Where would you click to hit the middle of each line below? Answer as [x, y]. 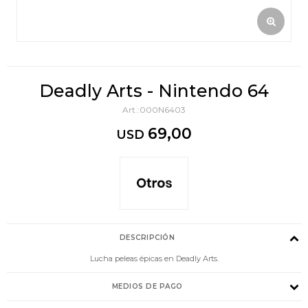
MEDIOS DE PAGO [147, 286]
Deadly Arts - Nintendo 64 [154, 91]
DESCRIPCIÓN [147, 237]
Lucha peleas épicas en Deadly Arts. [154, 258]
